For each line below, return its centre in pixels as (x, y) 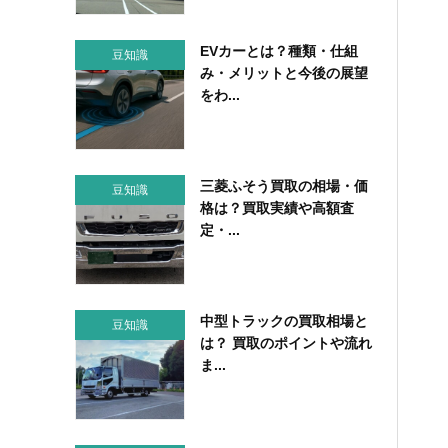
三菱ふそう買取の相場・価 (283, 185)
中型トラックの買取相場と (283, 320)
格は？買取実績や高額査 (276, 207)
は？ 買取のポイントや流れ (285, 342)
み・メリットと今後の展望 (283, 72)
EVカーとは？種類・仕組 (278, 50)
